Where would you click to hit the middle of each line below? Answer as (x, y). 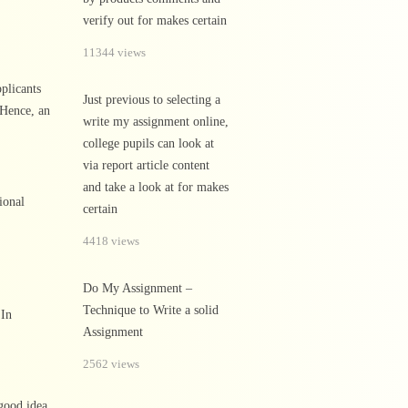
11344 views (114, 52)
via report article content (146, 165)
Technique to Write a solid (151, 310)
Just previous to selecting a (152, 100)
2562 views (111, 364)
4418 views (111, 241)
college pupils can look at (148, 143)
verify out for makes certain (155, 20)
